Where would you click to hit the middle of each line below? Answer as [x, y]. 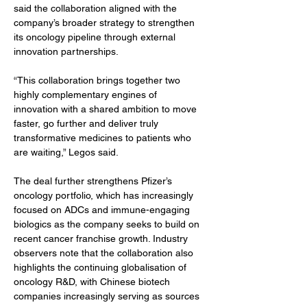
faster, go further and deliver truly [87, 123]
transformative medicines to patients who [104, 138]
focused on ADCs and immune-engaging [103, 210]
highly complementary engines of [87, 95]
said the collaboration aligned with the [97, 8]
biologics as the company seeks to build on [108, 224]
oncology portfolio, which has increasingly [105, 195]
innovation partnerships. [66, 51]
